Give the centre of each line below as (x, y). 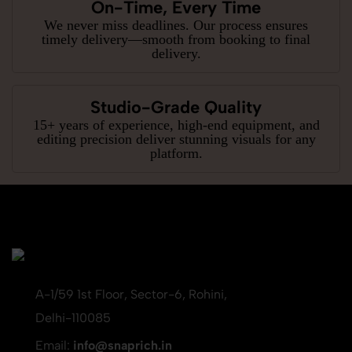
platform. (176, 153)
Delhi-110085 (73, 317)
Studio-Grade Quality (176, 107)
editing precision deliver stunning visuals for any (176, 139)
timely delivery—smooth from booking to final (176, 39)
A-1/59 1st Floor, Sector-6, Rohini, (131, 294)
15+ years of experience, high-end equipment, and (176, 125)
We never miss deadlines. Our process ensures (176, 25)
